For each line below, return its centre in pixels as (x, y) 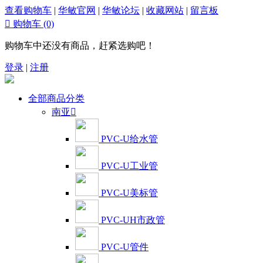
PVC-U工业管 (129, 166)
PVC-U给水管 (129, 139)
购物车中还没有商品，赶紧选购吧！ (80, 45)
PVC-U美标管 (129, 193)
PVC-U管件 (125, 247)
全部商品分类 (56, 98)
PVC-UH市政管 (133, 220)
